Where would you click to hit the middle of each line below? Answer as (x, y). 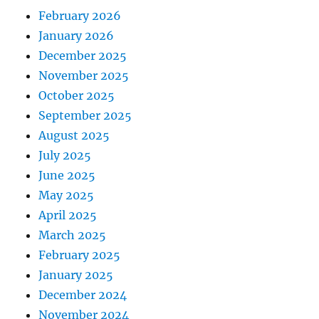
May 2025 (67, 195)
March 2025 (73, 235)
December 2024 (83, 294)
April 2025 (68, 215)
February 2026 (80, 15)
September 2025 (85, 115)
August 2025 (74, 135)
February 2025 (80, 255)
